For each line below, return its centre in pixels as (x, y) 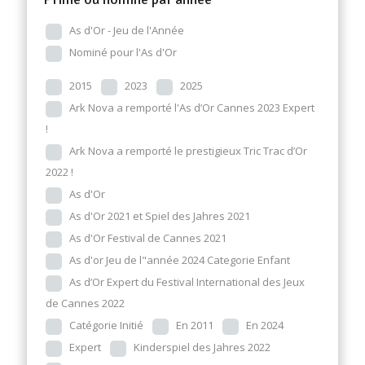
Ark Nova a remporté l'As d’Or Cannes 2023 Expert (192, 108)
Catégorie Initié (106, 325)
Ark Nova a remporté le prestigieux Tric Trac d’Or (188, 151)
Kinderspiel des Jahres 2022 (202, 347)
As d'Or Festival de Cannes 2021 (148, 238)
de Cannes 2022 (85, 303)
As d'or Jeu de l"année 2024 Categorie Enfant (180, 260)
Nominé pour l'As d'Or (123, 52)
